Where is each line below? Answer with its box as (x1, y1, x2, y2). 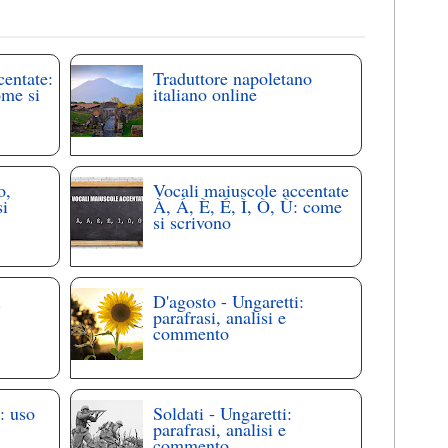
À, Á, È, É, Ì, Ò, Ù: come (153, 193, 343, 218)
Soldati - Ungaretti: (153, 400, 293, 425)
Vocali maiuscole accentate (153, 177, 350, 202)
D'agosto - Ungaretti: (153, 289, 305, 314)
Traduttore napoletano (153, 66, 313, 91)
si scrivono (153, 209, 232, 234)
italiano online (153, 82, 258, 107)
